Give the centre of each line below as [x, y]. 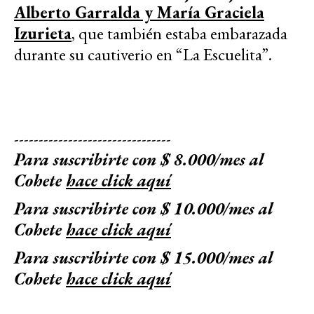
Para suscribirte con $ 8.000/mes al [139, 159]
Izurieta [43, 33]
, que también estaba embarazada [179, 33]
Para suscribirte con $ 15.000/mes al [144, 257]
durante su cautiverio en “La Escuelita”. [143, 54]
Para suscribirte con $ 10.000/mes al [144, 208]
